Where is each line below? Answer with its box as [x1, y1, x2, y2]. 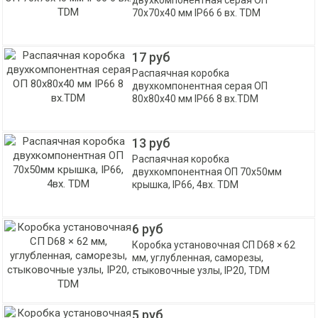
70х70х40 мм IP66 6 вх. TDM [132, 7, 261, 18]
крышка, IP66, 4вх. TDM [132, 179, 239, 190]
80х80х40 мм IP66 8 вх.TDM [132, 93, 259, 104]
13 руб [132, 136, 171, 150]
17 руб [132, 50, 171, 65]
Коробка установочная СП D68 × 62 [132, 239, 296, 251]
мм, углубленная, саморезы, [132, 252, 264, 263]
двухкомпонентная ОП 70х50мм [132, 166, 283, 177]
